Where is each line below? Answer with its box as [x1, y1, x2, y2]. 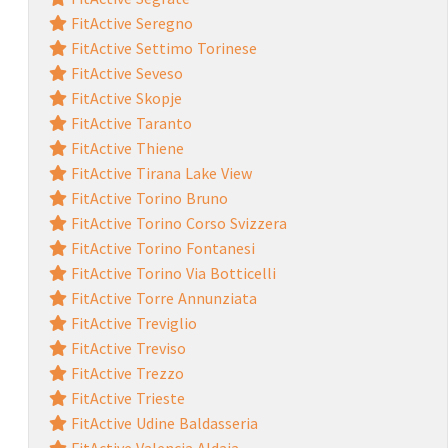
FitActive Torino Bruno [66, 187, 228, 208]
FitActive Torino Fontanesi [66, 237, 255, 258]
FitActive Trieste [66, 387, 185, 408]
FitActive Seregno [66, 12, 193, 33]
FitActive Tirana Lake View [66, 162, 252, 183]
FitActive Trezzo [66, 362, 184, 383]
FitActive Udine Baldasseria [66, 412, 258, 433]
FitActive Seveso [66, 62, 183, 83]
